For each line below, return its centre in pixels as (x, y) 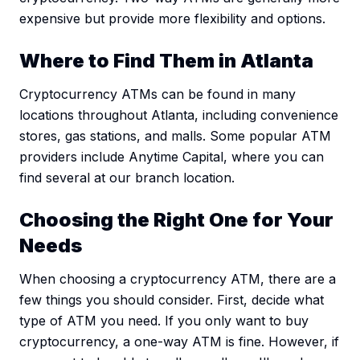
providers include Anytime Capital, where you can (172, 157)
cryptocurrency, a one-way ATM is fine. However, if (179, 342)
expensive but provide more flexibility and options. (172, 19)
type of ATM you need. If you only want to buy (164, 321)
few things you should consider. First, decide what (172, 300)
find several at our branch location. (127, 178)
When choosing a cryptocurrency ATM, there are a (178, 279)
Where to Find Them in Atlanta (166, 61)
